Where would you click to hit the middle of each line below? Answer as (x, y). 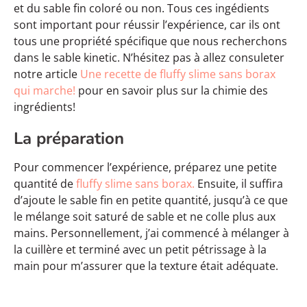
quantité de (45, 184)
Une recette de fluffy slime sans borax (178, 74)
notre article (47, 74)
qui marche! (45, 91)
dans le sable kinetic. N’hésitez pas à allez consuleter (149, 58)
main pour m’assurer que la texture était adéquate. (146, 266)
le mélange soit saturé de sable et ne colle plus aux (145, 217)
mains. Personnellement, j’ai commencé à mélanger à (151, 233)
